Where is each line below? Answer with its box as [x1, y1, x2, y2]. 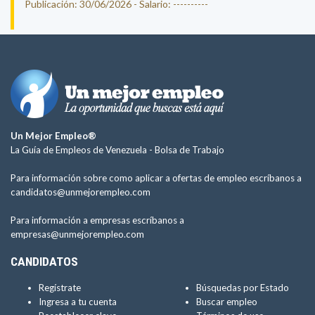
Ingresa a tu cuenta [39, 296, 117, 307]
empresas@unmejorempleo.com [11, 229, 144, 240]
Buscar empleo [196, 296, 257, 307]
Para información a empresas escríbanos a [11, 214, 184, 226]
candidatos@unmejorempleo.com [11, 186, 150, 198]
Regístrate [39, 282, 81, 293]
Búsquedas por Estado [196, 282, 289, 293]
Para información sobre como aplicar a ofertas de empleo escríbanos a [11, 172, 302, 184]
